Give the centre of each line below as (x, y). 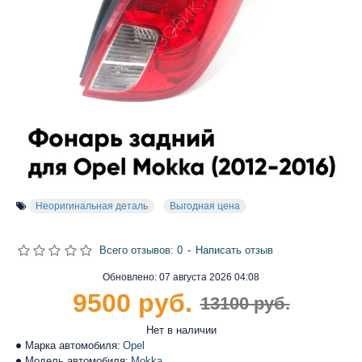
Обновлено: (131, 277)
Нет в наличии (181, 330)
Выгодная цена (205, 206)
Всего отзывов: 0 (141, 250)
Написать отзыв (234, 250)
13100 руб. (245, 303)
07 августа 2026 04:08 (209, 277)
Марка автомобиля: (73, 345)
